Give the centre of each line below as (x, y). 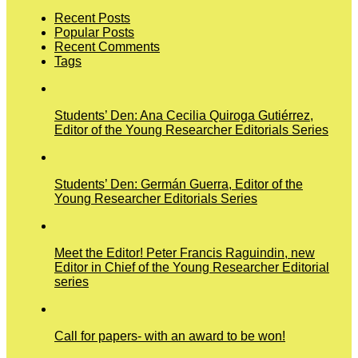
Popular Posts (94, 32)
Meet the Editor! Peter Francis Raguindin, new (185, 253)
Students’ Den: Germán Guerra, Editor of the (179, 184)
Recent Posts (92, 18)
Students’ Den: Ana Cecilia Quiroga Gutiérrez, (184, 115)
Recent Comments (107, 46)
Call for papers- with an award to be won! (170, 336)
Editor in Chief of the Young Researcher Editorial (192, 267)
